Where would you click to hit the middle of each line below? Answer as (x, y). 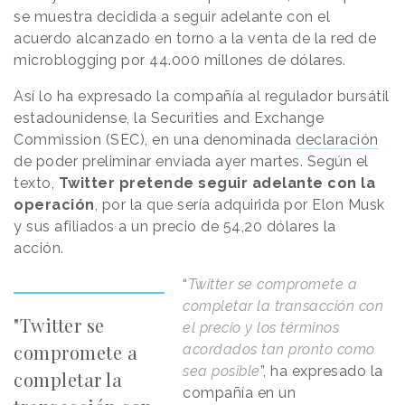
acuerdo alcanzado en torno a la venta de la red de (195, 39)
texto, (36, 184)
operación (54, 205)
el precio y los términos (261, 328)
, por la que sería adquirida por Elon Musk (240, 205)
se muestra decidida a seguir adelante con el (172, 17)
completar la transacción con (283, 306)
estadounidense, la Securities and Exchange (169, 118)
